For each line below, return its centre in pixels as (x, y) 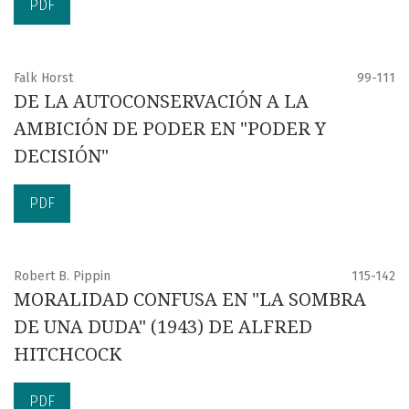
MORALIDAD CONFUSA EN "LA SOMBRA (190, 299)
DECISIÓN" (61, 156)
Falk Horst (43, 78)
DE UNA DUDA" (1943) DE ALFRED (163, 326)
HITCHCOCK (68, 354)
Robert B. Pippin (62, 276)
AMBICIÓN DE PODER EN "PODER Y (170, 128)
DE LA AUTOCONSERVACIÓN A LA (161, 101)
